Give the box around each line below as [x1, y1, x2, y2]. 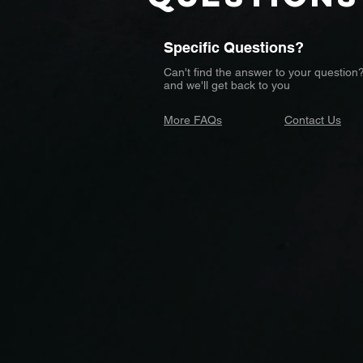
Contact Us [284, 113, 341, 126]
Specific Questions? [164, 39, 304, 56]
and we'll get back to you [164, 79, 290, 92]
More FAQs [164, 113, 222, 126]
